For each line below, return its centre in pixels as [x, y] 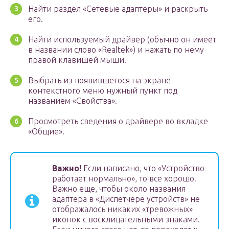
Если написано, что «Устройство [143, 168]
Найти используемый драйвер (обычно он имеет [122, 40]
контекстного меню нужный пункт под [103, 91]
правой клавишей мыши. [77, 60]
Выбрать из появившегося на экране [99, 81]
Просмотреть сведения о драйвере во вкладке [118, 121]
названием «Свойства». [73, 101]
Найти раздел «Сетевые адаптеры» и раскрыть [118, 9]
